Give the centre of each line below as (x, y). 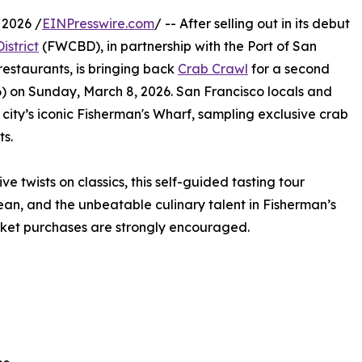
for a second (289, 69)
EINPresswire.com (98, 24)
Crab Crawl (213, 69)
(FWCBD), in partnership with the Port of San (178, 46)
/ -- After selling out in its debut (252, 24)
